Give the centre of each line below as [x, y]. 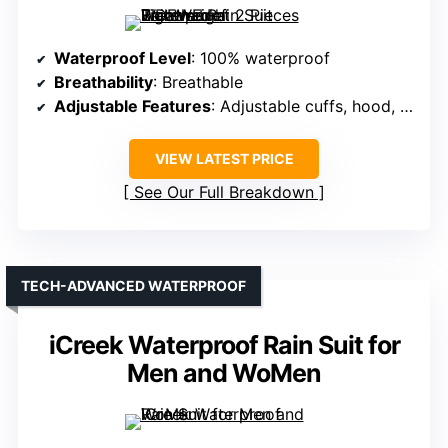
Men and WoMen [224, 373]
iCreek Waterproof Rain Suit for [224, 345]
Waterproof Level [122, 58]
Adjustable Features [132, 106]
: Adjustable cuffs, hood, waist [305, 106]
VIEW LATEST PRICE [224, 159]
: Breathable [198, 82]
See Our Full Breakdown [224, 192]
